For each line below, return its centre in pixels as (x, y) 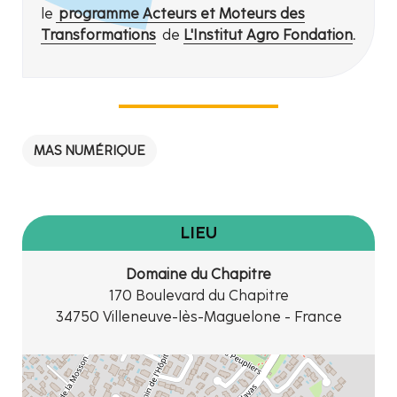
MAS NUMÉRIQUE (90, 151)
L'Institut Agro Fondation (268, 35)
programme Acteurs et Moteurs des (180, 14)
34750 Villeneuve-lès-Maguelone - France (198, 317)
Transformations (98, 35)
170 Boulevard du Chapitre (198, 296)
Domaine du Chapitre (198, 275)
